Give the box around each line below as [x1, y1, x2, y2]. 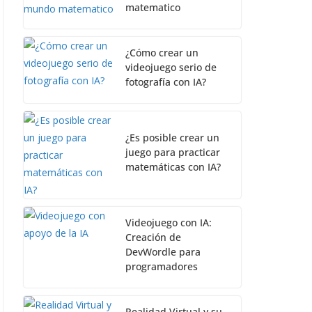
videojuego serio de [125, 61, 217, 74]
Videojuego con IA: [125, 216, 212, 229]
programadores [125, 260, 198, 273]
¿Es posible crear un [125, 131, 219, 144]
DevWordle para [125, 245, 201, 258]
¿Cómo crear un [125, 46, 198, 59]
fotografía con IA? [125, 75, 206, 88]
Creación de [125, 231, 181, 244]
